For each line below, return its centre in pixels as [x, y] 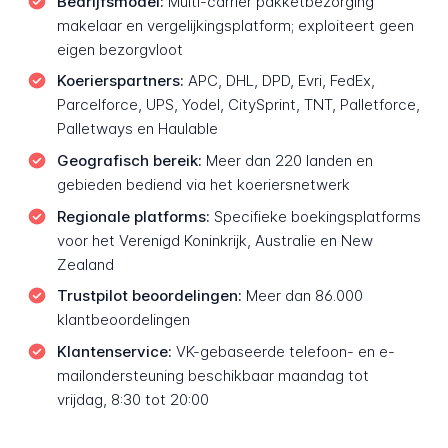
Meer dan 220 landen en [287, 161]
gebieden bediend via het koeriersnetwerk [203, 185]
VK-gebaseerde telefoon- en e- [283, 351]
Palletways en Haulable [137, 129]
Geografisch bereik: [129, 161]
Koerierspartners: [120, 81]
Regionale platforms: [133, 216]
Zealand [85, 264]
